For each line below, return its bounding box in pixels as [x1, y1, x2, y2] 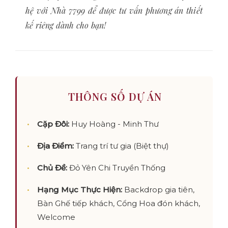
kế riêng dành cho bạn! [25, 19, 106, 31]
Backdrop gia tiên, [122, 184, 194, 194]
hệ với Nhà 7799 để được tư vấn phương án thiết [25, 5, 203, 16]
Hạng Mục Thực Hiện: [37, 184, 122, 194]
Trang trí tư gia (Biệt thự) [74, 140, 169, 151]
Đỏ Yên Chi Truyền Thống [67, 162, 165, 173]
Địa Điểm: [37, 140, 74, 151]
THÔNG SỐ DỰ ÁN [68, 89, 162, 103]
